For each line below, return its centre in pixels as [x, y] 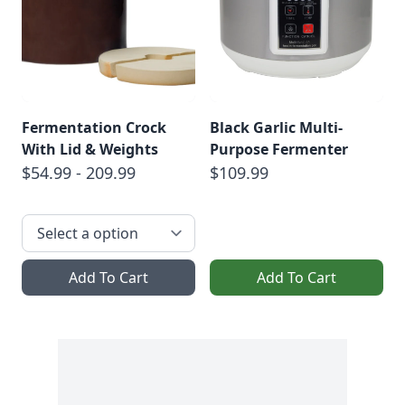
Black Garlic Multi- [276, 127]
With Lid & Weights [90, 149]
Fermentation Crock [94, 127]
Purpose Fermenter [279, 149]
